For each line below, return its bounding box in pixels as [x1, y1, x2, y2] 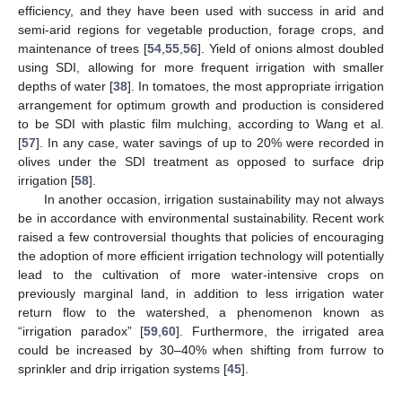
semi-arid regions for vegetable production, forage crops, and [18, 22, 384, 37]
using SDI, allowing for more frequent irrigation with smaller [18, 59, 384, 74]
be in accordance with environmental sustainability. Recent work [18, 210, 384, 225]
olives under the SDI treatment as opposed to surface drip [18, 153, 384, 169]
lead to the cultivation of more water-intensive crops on [18, 267, 384, 282]
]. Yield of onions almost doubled [197, 40, 384, 56]
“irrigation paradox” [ [18, 323, 144, 338]
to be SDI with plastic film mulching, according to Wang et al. [18, 116, 384, 131]
